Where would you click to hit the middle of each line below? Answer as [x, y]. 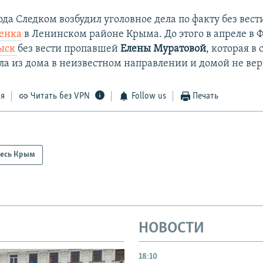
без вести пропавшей [69, 49]
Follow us [149, 97]
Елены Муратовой [163, 49]
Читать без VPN [60, 97]
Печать [206, 97]
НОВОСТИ [171, 229]
